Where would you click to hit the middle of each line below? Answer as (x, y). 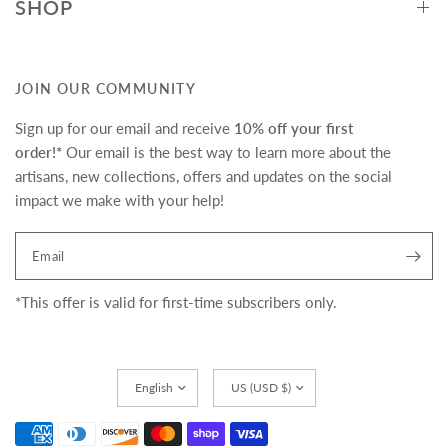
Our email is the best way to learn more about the (227, 152)
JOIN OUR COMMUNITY (106, 88)
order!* (38, 152)
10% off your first (294, 128)
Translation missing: (78, 243)
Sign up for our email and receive (125, 128)
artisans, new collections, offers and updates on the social (204, 176)
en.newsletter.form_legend (101, 267)
